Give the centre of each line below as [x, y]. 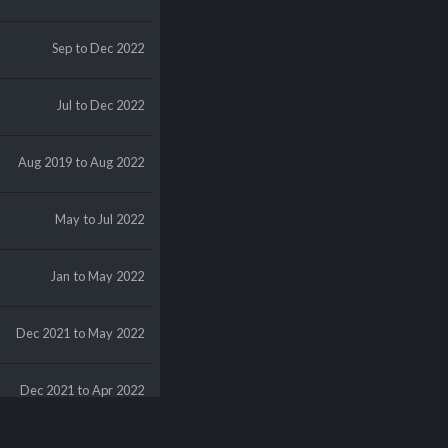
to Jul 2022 [114, 219]
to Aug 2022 [110, 162]
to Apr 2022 [111, 390]
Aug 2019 [45, 162]
